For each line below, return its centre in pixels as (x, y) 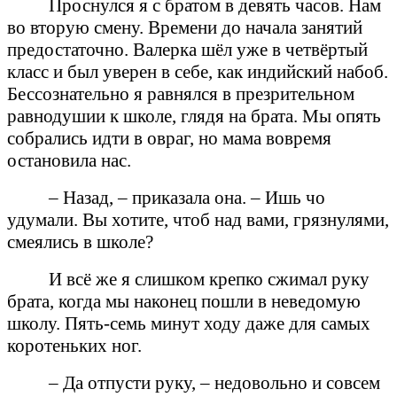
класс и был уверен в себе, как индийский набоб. (198, 71)
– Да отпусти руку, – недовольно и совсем (215, 382)
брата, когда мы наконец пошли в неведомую (184, 301)
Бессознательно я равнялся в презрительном (181, 93)
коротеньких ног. (74, 345)
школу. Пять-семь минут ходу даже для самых (189, 323)
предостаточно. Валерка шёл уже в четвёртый (187, 49)
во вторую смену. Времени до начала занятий (185, 27)
